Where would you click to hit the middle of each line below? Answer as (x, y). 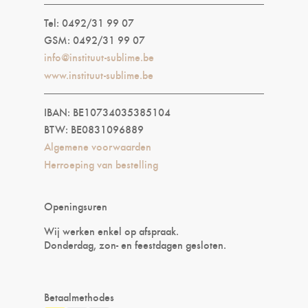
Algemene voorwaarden (98, 146)
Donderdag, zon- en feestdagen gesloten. (135, 244)
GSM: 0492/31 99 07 (95, 39)
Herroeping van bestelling (101, 164)
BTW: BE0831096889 (94, 129)
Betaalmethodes (79, 296)
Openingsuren (76, 206)
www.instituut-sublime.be (99, 74)
